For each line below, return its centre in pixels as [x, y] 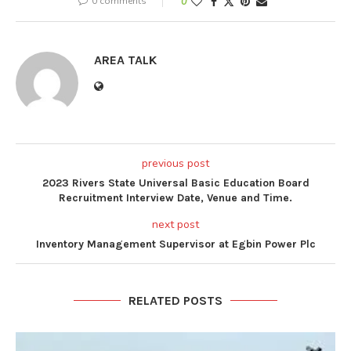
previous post [175, 164]
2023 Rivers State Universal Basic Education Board [175, 183]
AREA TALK [125, 60]
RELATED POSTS [175, 301]
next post [175, 225]
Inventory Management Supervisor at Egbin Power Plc [175, 244]
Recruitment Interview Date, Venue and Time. [175, 198]
